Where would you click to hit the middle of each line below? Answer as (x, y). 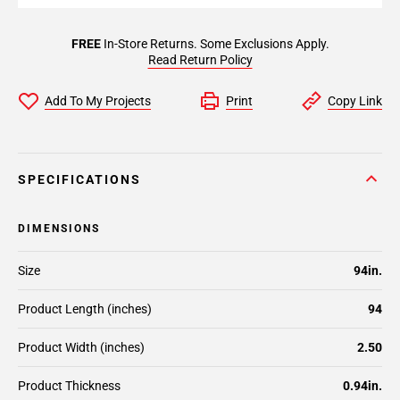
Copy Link (355, 101)
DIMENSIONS (59, 229)
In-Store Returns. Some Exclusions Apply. (215, 44)
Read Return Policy (200, 60)
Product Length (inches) (85, 309)
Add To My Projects (98, 101)
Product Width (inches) (81, 347)
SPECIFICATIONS (79, 179)
